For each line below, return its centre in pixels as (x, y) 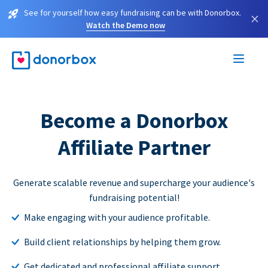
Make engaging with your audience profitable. (117, 217)
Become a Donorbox (134, 120)
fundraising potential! (134, 197)
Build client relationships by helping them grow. (122, 241)
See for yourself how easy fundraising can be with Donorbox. (132, 13)
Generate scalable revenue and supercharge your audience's (134, 182)
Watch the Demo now (126, 25)
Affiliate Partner (134, 147)
